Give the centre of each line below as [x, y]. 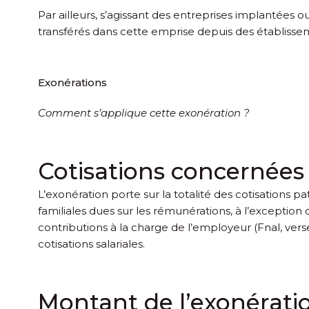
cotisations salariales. [91, 243]
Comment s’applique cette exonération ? [144, 112]
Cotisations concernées [171, 171]
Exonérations [72, 82]
